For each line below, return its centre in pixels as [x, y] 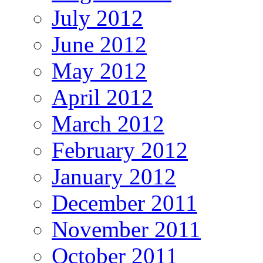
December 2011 [124, 203]
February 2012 [120, 150]
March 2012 [108, 124]
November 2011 [126, 230]
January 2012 [114, 177]
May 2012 [99, 71]
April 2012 [102, 97]
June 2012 [99, 45]
